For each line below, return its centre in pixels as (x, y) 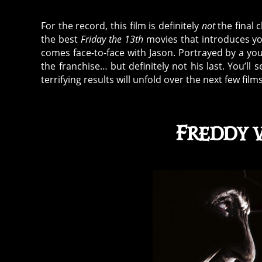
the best (61, 39)
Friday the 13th (112, 39)
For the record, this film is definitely (121, 26)
